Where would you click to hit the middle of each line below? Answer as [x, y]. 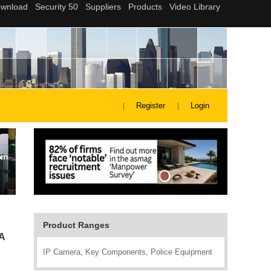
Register [151, 106]
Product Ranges [76, 225]
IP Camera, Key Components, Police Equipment [128, 252]
